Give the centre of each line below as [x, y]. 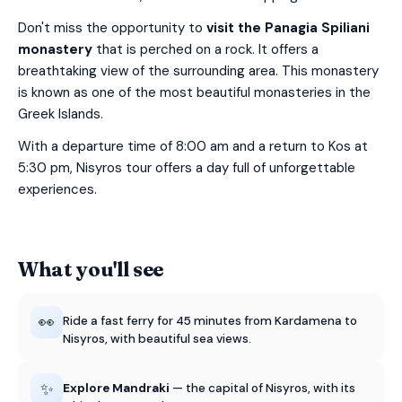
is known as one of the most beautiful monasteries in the [194, 92]
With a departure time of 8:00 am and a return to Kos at [193, 146]
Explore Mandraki [116, 388]
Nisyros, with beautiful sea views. [157, 339]
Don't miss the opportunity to [112, 28]
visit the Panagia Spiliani [288, 28]
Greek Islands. [61, 114]
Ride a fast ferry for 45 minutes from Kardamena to [210, 321]
